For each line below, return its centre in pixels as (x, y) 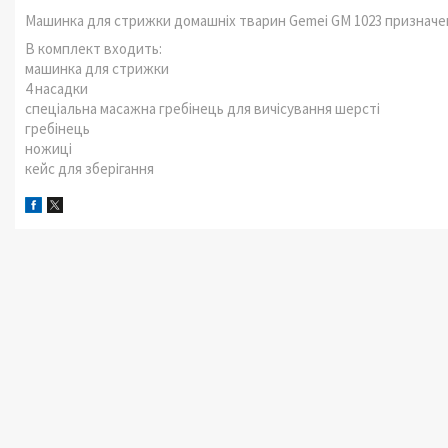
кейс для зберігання (89, 168)
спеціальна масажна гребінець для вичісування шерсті (202, 108)
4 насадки (56, 88)
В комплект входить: (93, 48)
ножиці (48, 148)
